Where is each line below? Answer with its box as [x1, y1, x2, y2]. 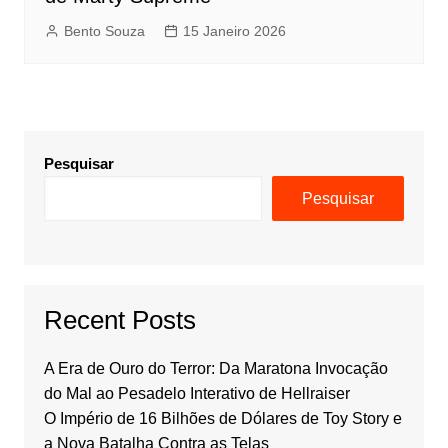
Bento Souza [63, 23, 145, 40]
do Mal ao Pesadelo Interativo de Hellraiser [43, 385, 350, 403]
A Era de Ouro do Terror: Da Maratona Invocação [43, 360, 388, 378]
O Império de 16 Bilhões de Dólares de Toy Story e [43, 410, 402, 428]
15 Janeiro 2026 [182, 23, 286, 40]
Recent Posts [43, 305, 196, 336]
